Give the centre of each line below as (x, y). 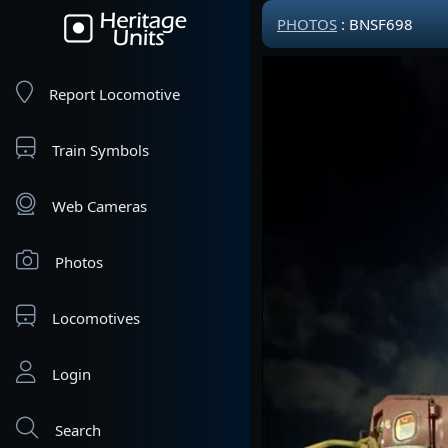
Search (78, 430)
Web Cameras (99, 206)
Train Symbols (100, 150)
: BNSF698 (375, 24)
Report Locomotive (114, 94)
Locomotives (96, 318)
